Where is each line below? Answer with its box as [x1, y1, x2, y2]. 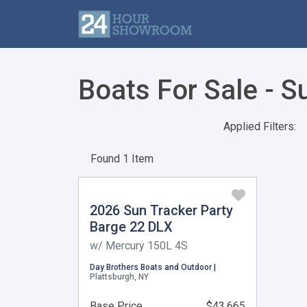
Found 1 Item [90, 152, 153, 165]
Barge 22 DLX [90, 219, 173, 235]
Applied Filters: [223, 120, 296, 133]
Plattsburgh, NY [90, 272, 149, 282]
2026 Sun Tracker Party [90, 202, 233, 219]
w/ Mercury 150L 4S [90, 239, 188, 252]
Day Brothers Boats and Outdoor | [90, 262, 216, 272]
